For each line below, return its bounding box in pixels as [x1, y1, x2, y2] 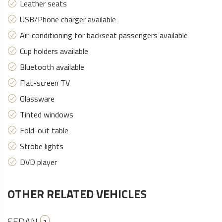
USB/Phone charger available [20, 13, 116, 25]
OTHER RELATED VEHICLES [7, 185, 147, 203]
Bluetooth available [20, 61, 84, 73]
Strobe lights [20, 140, 63, 152]
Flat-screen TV [20, 77, 70, 89]
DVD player [20, 156, 57, 168]
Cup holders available [20, 45, 88, 57]
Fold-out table [20, 124, 68, 136]
